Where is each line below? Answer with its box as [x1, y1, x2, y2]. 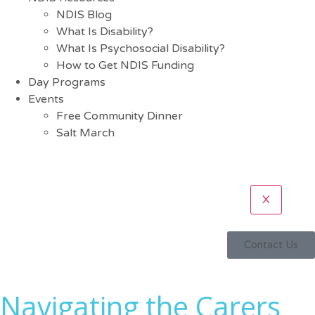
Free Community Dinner [56, 109, 183, 124]
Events [28, 92, 64, 107]
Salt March [56, 126, 115, 141]
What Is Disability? [56, 25, 153, 39]
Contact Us [244, 238, 298, 252]
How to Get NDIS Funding [56, 58, 194, 73]
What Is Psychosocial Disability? [56, 41, 225, 56]
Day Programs [28, 75, 105, 90]
